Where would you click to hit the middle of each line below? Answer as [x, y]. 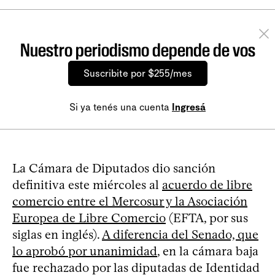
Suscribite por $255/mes [137, 73]
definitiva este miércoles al [87, 184]
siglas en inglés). [57, 234]
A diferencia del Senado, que [180, 234]
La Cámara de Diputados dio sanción [114, 168]
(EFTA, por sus [207, 218]
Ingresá [189, 107]
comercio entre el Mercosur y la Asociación [130, 201]
